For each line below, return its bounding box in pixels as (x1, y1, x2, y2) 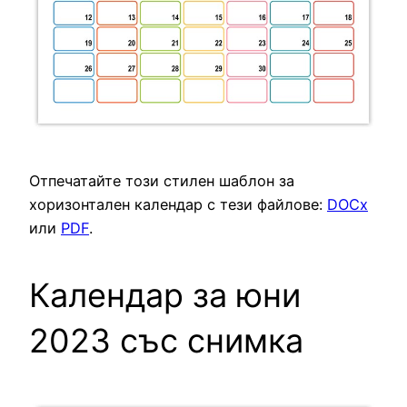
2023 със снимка (29, 320, 303, 361)
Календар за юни (29, 274, 301, 315)
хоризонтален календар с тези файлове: (29, 194, 327, 213)
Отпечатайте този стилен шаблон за (29, 171, 294, 190)
